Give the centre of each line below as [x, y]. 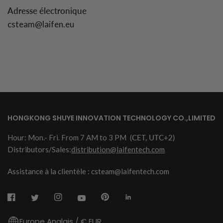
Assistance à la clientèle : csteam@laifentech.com [88, 171]
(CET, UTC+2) [152, 138]
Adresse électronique [47, 11]
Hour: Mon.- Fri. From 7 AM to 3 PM [68, 138]
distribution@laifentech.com [118, 150]
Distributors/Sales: [39, 150]
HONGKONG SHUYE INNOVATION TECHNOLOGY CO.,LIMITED [111, 118]
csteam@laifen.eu [41, 24]
